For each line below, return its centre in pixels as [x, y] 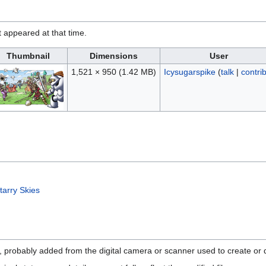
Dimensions [114, 56]
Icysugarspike [189, 72]
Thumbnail [28, 56]
